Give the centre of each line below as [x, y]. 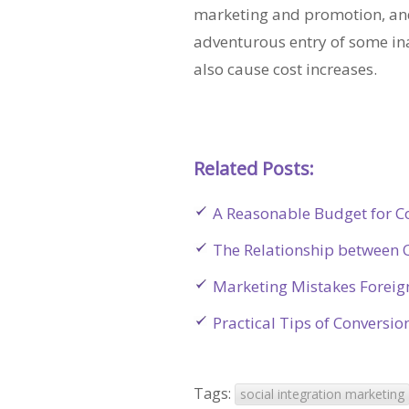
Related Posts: [254, 168]
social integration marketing [322, 394]
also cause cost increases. [285, 68]
